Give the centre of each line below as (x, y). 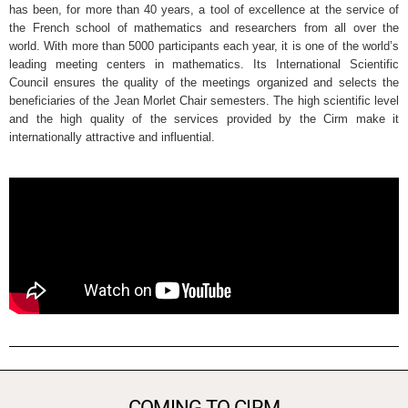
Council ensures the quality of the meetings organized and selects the (204, 82)
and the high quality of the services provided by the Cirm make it (204, 118)
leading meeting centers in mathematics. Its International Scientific (204, 64)
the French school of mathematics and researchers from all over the (204, 27)
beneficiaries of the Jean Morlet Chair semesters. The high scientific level (204, 100)
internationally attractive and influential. (112, 137)
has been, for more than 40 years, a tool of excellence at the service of (204, 9)
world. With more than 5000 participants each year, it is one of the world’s (204, 46)
